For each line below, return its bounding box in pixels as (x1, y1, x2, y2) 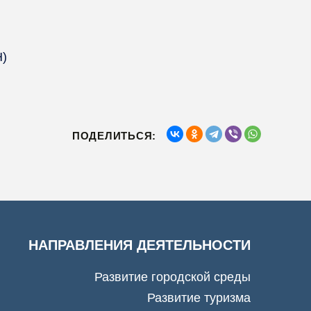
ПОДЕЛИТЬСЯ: (72, 130, 156, 142)
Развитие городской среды (94, 270, 251, 284)
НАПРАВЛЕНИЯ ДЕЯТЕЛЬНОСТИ (28, 237, 251, 253)
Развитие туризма (147, 291, 251, 305)
